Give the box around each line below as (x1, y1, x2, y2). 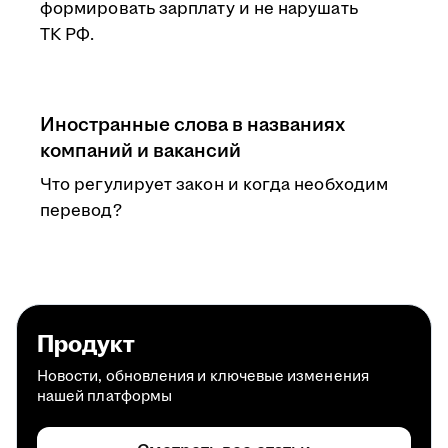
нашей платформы (37, 386, 173, 407)
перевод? (40, 199, 122, 223)
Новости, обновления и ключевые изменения (37, 366, 369, 387)
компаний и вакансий (40, 137, 241, 165)
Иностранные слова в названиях (40, 111, 345, 139)
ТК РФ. (40, 23, 95, 47)
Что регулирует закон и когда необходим (40, 173, 389, 197)
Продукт (37, 328, 135, 362)
